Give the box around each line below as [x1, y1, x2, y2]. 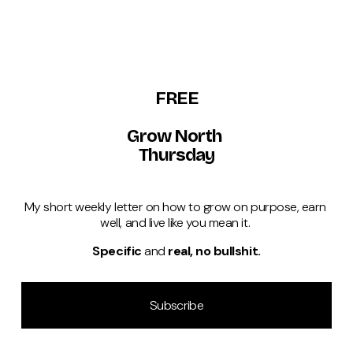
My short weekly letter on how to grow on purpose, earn [24, 199, 326, 216]
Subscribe [149, 297, 204, 314]
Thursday [138, 144, 215, 166]
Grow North [127, 125, 226, 147]
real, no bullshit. [168, 243, 261, 260]
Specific [92, 243, 145, 260]
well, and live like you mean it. [100, 214, 253, 232]
